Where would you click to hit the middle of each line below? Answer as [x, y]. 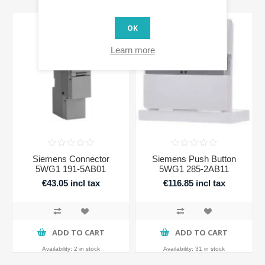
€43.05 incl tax [71, 183]
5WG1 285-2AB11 [194, 169]
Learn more [132, 50]
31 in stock [210, 248]
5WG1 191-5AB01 [71, 169]
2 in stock [87, 248]
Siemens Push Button [194, 159]
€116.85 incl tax [194, 183]
